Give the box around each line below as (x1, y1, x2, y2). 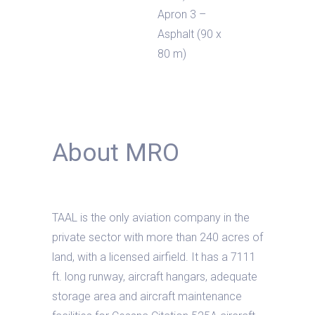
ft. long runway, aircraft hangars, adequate (52, 270, 257, 283)
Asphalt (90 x (157, 27, 221, 41)
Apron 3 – (157, 8, 206, 21)
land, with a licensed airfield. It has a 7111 (52, 250, 256, 264)
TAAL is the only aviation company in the (52, 211, 250, 224)
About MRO (52, 139, 179, 167)
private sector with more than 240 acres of (52, 231, 263, 244)
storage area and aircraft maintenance (52, 290, 242, 303)
